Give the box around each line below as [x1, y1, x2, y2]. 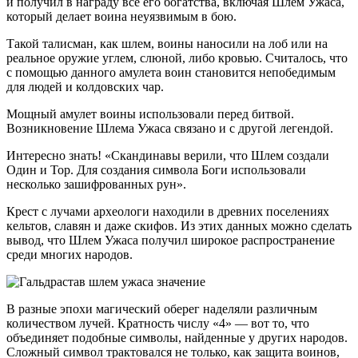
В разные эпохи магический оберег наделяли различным [6, 301, 317, 316]
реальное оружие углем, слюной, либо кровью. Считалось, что [6, 50, 348, 65]
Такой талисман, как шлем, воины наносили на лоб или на [6, 36, 328, 50]
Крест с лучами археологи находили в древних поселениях [6, 204, 329, 218]
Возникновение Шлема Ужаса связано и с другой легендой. [6, 121, 333, 135]
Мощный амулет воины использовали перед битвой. [6, 106, 294, 121]
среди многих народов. [6, 247, 133, 261]
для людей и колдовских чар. [6, 79, 164, 93]
